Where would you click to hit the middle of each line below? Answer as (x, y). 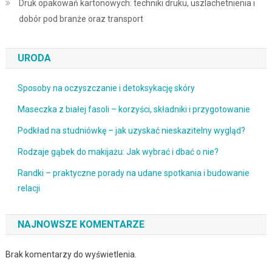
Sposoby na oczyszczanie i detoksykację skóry (106, 88)
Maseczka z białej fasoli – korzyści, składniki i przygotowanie (134, 109)
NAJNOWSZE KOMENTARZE (81, 224)
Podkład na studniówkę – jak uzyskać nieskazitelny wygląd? (131, 130)
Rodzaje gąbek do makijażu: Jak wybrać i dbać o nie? (118, 151)
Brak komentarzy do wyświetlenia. (71, 254)
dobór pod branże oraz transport (81, 19)
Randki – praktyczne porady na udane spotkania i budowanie (133, 173)
